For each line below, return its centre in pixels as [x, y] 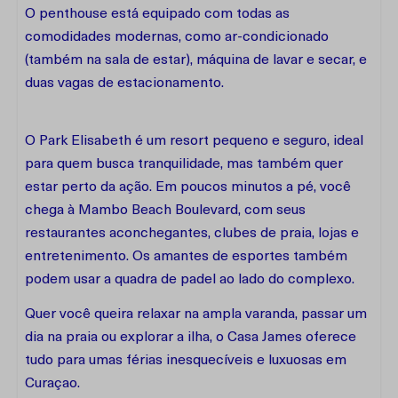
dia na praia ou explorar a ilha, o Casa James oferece [191, 338]
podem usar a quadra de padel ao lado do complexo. [190, 280]
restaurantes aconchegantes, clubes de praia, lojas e [192, 234]
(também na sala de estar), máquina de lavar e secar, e [196, 60]
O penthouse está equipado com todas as [157, 14]
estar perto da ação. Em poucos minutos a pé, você [188, 187]
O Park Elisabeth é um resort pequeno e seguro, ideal [194, 141]
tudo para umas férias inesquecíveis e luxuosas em [186, 361]
